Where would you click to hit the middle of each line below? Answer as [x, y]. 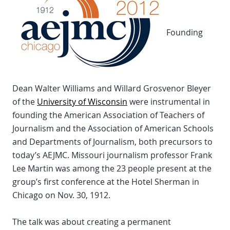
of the [25, 102]
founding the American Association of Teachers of [108, 115]
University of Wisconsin [82, 102]
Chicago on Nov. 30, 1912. [61, 195]
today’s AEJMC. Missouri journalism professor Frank [112, 155]
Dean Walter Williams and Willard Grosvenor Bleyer [112, 88]
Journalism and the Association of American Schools [113, 128]
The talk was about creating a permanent [92, 222]
